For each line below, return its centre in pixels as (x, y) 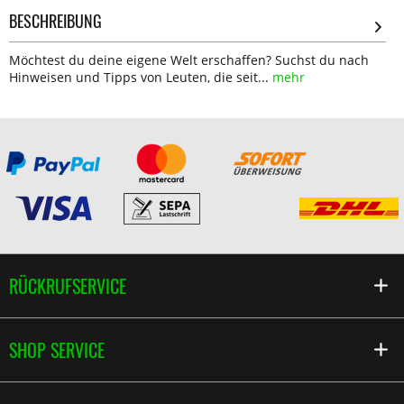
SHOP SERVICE (57, 350)
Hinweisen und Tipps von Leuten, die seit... (139, 77)
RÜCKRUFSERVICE (68, 286)
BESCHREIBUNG (55, 21)
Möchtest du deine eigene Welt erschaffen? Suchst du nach (189, 60)
